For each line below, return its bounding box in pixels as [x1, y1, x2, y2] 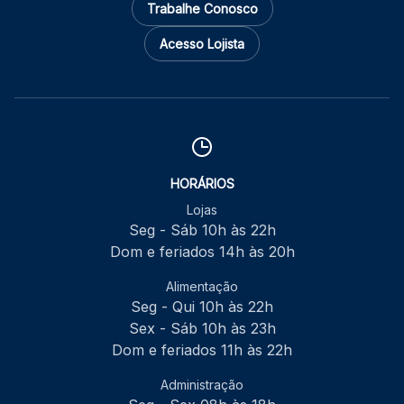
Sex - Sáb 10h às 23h [128, 318, 276, 337]
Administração [161, 376, 243, 392]
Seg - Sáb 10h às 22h [128, 220, 276, 239]
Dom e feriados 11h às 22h [112, 340, 292, 359]
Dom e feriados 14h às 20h [109, 242, 295, 261]
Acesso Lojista [160, 35, 244, 51]
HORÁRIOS [170, 175, 234, 191]
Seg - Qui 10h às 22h [131, 297, 273, 316]
